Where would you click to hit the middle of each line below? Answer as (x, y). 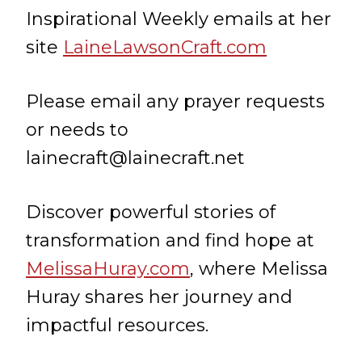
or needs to (77, 130)
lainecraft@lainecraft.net (135, 158)
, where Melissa (259, 269)
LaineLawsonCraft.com (165, 47)
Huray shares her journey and (159, 297)
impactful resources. (117, 325)
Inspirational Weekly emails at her (179, 19)
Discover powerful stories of (151, 212)
